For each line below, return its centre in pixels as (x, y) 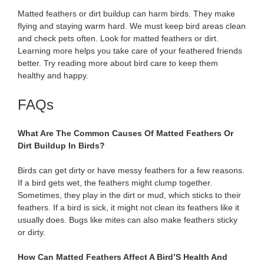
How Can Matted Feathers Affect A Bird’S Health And (123, 257)
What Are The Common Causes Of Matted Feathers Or (126, 133)
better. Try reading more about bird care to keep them (118, 63)
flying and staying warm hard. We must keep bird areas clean (132, 26)
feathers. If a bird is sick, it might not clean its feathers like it (128, 207)
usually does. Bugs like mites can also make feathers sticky (128, 220)
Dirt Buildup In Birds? (61, 145)
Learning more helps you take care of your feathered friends (130, 50)
